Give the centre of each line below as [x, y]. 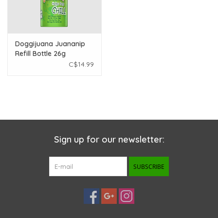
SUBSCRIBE [149, 166]
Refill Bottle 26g [40, 53]
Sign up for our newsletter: [109, 139]
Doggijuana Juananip [50, 44]
